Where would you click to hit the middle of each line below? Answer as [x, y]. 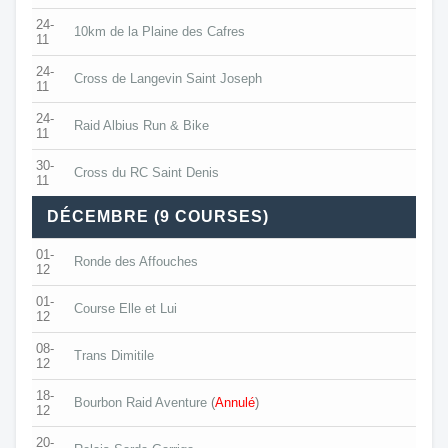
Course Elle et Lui [125, 308]
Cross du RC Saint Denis [146, 172]
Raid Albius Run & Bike [141, 125]
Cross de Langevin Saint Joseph [168, 78]
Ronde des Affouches [136, 261]
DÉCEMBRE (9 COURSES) [158, 216]
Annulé [235, 402]
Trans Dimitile [114, 355]
